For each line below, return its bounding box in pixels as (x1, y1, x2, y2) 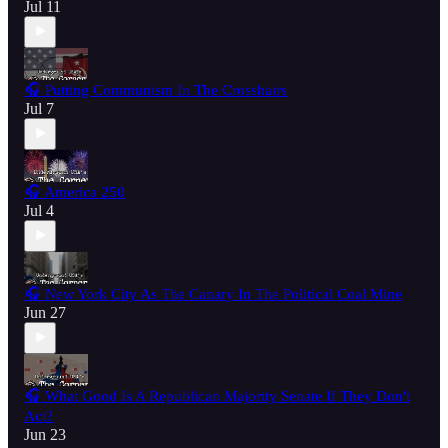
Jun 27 (24, 303, 66, 321)
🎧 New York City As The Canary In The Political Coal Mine (24, 285, 402, 302)
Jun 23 (24, 425, 66, 443)
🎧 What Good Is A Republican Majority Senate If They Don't (24, 387, 410, 404)
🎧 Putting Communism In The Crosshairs (24, 81, 287, 98)
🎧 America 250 (24, 183, 125, 200)
